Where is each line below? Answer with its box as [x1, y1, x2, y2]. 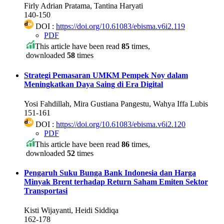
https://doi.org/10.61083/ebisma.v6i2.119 [56, 22, 185, 31]
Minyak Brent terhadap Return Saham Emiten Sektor [24, 177, 208, 186]
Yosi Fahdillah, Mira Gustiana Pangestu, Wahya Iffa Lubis [24, 99, 208, 108]
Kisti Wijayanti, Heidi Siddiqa [24, 206, 118, 215]
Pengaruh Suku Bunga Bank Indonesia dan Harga [24, 168, 196, 177]
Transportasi [24, 186, 67, 195]
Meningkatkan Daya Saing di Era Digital [24, 79, 163, 88]
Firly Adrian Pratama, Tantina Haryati [24, 1, 143, 10]
